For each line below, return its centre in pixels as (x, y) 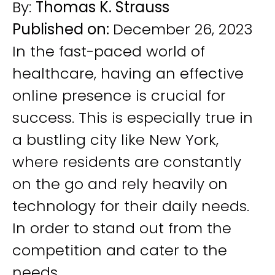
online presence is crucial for (119, 95)
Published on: (63, 29)
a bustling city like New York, (115, 140)
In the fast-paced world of (109, 51)
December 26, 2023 (183, 29)
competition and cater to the (120, 250)
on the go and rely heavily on (120, 184)
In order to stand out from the (122, 228)
